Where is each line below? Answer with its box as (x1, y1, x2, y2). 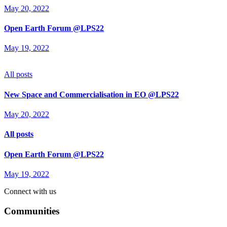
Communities (4, 205, 59, 216)
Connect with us (4, 186, 56, 196)
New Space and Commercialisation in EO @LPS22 (4, 90, 179, 99)
